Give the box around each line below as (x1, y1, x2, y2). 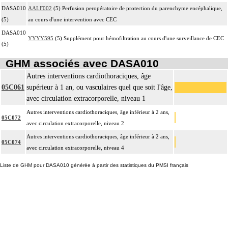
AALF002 (28, 5, 52, 11)
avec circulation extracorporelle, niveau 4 (26, 145, 124, 151)
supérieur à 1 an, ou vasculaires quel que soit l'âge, (26, 83, 173, 92)
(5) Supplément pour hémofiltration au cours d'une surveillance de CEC (53, 35, 224, 41)
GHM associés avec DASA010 (5, 58, 159, 70)
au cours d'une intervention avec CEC (28, 16, 117, 22)
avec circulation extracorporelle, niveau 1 (26, 95, 146, 103)
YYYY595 (28, 35, 53, 41)
